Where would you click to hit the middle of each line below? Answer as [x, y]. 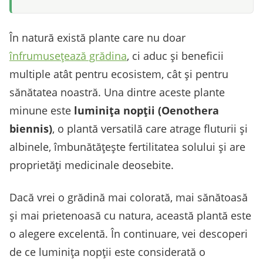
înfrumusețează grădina [68, 55]
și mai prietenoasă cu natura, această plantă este [130, 215]
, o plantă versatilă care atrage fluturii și [150, 128]
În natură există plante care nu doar [97, 37]
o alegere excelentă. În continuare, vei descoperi [129, 233]
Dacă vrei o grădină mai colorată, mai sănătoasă [129, 197]
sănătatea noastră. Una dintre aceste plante [117, 92]
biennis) [31, 128]
